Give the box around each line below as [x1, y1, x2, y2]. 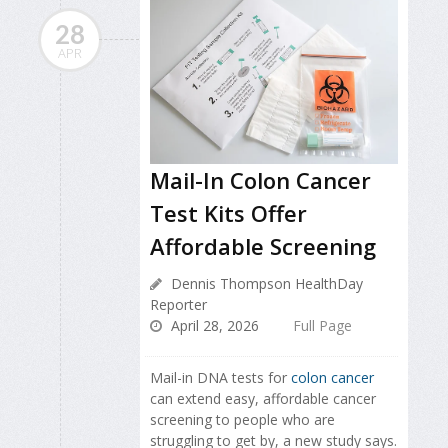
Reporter [150, 294, 207, 314]
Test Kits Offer [150, 197, 307, 228]
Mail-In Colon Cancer [150, 164, 371, 195]
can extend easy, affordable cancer [150, 388, 376, 408]
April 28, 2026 [167, 315, 259, 335]
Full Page [293, 315, 352, 335]
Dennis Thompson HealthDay [167, 273, 363, 293]
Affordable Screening [150, 230, 376, 261]
